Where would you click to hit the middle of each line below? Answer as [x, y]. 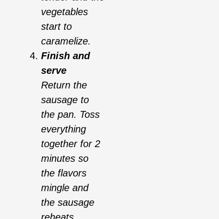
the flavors [64, 173]
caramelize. [66, 41]
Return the [64, 85]
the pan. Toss [70, 115]
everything [64, 129]
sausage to [65, 100]
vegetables [65, 12]
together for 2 [71, 144]
